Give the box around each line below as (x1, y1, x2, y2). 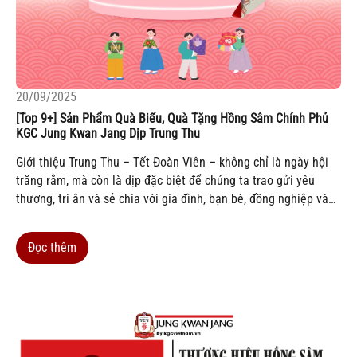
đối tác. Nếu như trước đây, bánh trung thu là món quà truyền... (16, 210, 339, 226)
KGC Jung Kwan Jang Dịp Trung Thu (16, 126, 200, 142)
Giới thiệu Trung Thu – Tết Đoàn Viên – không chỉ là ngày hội (16, 155, 328, 171)
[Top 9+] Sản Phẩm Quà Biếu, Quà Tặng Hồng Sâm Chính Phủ (16, 111, 328, 127)
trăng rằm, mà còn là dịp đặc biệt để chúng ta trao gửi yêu (16, 173, 315, 189)
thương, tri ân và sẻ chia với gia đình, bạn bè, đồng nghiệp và (16, 191, 328, 207)
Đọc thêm (28, 240, 76, 256)
